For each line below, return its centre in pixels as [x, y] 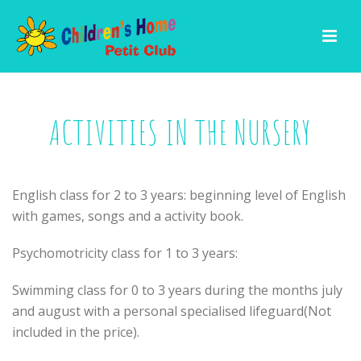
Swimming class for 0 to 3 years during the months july [177, 290]
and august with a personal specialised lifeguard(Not [172, 311]
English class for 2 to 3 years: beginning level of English [179, 195]
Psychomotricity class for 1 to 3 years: [125, 253]
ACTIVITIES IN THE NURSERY [180, 132]
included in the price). [76, 332]
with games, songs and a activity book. [128, 216]
